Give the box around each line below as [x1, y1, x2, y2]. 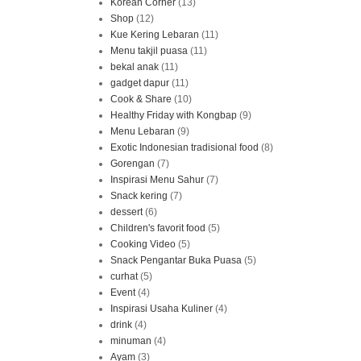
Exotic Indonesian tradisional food [110, 141, 259, 153]
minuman [110, 334, 151, 346]
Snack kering [110, 189, 168, 201]
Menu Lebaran [110, 125, 175, 137]
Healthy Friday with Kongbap [110, 109, 237, 121]
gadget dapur [110, 77, 169, 89]
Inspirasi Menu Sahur [110, 173, 204, 185]
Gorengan [110, 157, 155, 169]
